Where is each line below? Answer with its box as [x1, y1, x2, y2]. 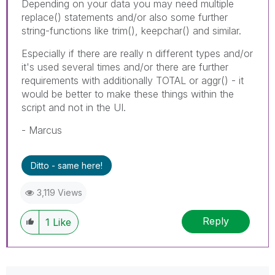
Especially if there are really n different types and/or [21, 47, 253, 60]
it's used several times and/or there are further [21, 60, 228, 73]
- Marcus [21, 123, 62, 136]
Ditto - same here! [31, 160, 103, 171]
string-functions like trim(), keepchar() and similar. [21, 24, 241, 37]
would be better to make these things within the [21, 87, 234, 100]
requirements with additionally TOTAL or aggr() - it [21, 74, 244, 87]
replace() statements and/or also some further [21, 10, 228, 23]
